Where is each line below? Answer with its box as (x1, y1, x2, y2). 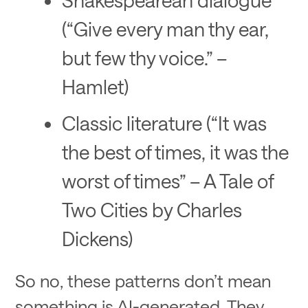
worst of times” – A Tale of (61, 169, 274, 192)
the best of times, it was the (61, 140, 289, 164)
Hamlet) (61, 74, 129, 98)
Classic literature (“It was (61, 111, 267, 135)
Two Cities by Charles (61, 198, 242, 221)
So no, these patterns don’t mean (15, 270, 272, 291)
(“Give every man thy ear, (61, 16, 269, 40)
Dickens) (61, 227, 133, 250)
